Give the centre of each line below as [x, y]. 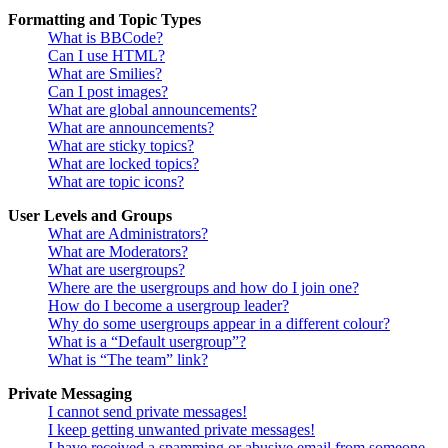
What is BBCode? [105, 38]
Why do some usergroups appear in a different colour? [219, 324]
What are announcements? [131, 128]
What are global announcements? [152, 110]
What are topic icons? [116, 182]
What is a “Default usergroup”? [147, 342]
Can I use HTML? [106, 56]
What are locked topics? [123, 164]
